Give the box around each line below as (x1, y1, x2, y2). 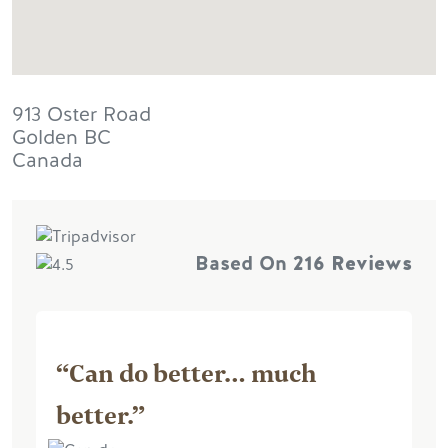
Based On (195, 250, 293, 278)
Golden (12, 124, 78, 152)
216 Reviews (293, 250, 412, 278)
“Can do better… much (56, 354, 316, 390)
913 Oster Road (12, 101, 151, 129)
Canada (12, 147, 83, 175)
